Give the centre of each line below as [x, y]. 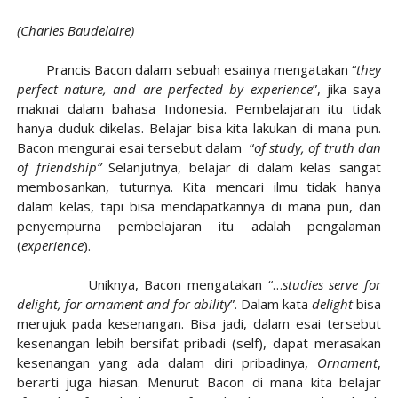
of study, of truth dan [318, 147]
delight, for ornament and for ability [123, 304]
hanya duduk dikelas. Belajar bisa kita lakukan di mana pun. [199, 128]
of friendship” [59, 167]
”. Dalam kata [271, 304]
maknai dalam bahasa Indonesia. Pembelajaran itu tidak [199, 108]
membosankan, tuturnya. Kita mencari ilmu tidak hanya [199, 187]
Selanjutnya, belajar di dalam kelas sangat [241, 167]
